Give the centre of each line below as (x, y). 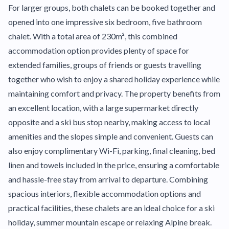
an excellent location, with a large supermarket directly (103, 108)
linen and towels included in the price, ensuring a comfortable (114, 165)
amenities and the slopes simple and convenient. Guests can (111, 136)
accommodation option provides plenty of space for (99, 50)
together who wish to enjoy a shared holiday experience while (114, 79)
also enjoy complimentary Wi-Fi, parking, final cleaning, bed (112, 151)
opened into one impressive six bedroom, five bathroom (105, 22)
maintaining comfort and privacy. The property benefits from (114, 93)
